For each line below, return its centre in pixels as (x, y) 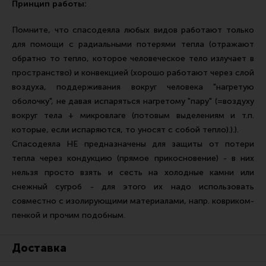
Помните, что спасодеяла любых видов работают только (133, 30)
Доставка (39, 248)
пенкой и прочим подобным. (69, 215)
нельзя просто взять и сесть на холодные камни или (133, 172)
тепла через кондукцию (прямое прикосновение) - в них (133, 158)
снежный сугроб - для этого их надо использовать (133, 187)
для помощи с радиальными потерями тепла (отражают (133, 44)
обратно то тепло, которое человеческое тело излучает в (133, 58)
